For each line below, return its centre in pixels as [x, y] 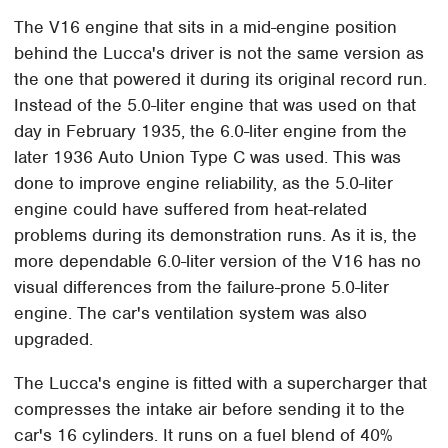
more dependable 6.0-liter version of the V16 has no [218, 261]
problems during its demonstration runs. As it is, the [216, 235]
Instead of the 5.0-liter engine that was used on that [215, 105]
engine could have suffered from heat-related [191, 209]
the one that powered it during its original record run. [221, 79]
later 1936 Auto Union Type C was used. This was [208, 157]
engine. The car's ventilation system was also [191, 313]
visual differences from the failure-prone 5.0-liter [202, 287]
